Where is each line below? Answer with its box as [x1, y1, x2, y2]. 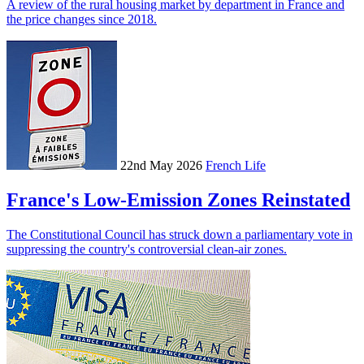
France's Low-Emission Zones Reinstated [6, 189, 350, 211]
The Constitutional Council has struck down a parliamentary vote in [6, 227, 353, 242]
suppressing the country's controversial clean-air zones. [6, 242, 287, 257]
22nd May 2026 [120, 158, 202, 173]
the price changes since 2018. [6, 12, 157, 27]
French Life [206, 158, 266, 173]
